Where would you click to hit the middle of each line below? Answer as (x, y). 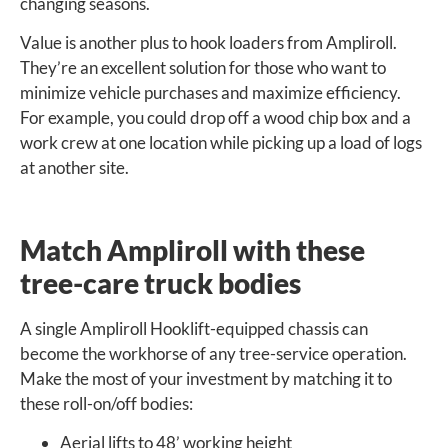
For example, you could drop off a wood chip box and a (215, 118)
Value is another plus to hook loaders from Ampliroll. (208, 43)
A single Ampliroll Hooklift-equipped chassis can (194, 329)
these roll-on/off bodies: (106, 404)
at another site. (74, 168)
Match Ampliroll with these (192, 250)
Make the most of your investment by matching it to (206, 379)
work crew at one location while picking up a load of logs (221, 143)
